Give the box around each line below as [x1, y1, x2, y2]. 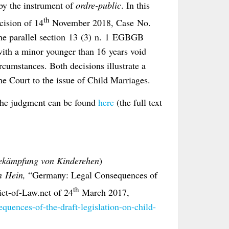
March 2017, [79, 186, 129, 199]
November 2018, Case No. [50, 16, 151, 29]
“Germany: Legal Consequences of [28, 169, 157, 181]
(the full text [117, 96, 162, 108]
